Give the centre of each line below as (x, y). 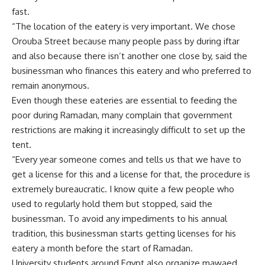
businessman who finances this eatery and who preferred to (132, 71)
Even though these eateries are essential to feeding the (125, 100)
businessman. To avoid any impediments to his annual (119, 219)
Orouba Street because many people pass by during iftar (126, 41)
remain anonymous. (51, 85)
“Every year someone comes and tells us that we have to (127, 159)
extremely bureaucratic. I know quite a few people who (123, 189)
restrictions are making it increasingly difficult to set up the (129, 130)
